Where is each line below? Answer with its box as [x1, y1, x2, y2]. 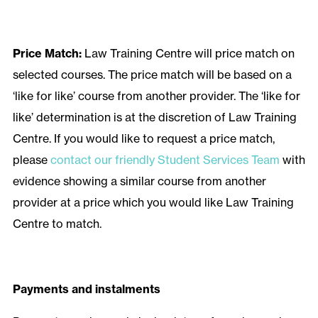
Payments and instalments [12, 282, 160, 297]
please [12, 153, 50, 168]
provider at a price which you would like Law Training [12, 195, 294, 210]
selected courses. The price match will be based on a [12, 67, 292, 82]
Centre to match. [12, 216, 102, 231]
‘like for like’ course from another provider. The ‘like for [12, 89, 300, 104]
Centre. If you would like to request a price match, [12, 131, 275, 146]
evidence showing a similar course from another [12, 174, 266, 189]
